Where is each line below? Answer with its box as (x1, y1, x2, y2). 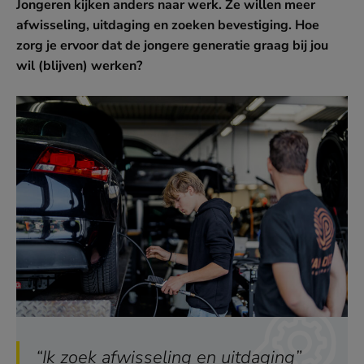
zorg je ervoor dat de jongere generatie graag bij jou (16, 37, 328, 54)
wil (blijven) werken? (16, 57, 142, 75)
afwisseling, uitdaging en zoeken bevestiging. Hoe (16, 16, 319, 34)
